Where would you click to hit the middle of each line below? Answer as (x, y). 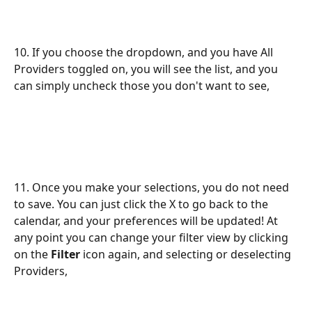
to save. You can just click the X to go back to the (142, 204)
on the (32, 255)
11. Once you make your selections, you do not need (153, 188)
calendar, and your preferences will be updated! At (147, 221)
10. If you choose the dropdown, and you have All (145, 53)
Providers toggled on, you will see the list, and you (147, 69)
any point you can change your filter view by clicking (153, 238)
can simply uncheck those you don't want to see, (142, 86)
